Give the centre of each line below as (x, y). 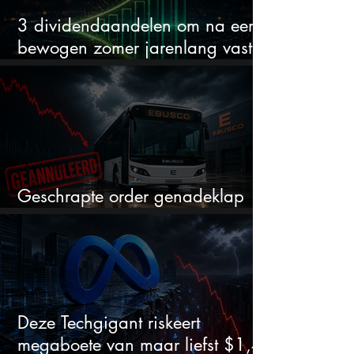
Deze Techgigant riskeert (109, 323)
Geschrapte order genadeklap (131, 196)
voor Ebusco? (67, 218)
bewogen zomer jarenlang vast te (144, 48)
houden (45, 70)
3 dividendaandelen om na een (137, 26)
